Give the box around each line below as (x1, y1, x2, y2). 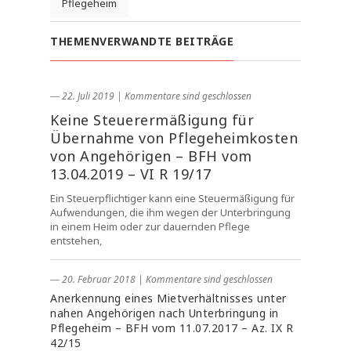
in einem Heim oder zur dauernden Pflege (50, 219, 250, 233)
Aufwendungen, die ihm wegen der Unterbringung (50, 205, 291, 219)
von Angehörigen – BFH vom (50, 147, 252, 165)
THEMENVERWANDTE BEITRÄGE (50, 34, 233, 49)
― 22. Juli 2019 (50, 89, 114, 103)
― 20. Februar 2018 (50, 273, 136, 286)
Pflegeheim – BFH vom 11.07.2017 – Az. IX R (50, 320, 293, 335)
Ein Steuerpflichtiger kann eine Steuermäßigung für (50, 191, 295, 205)
